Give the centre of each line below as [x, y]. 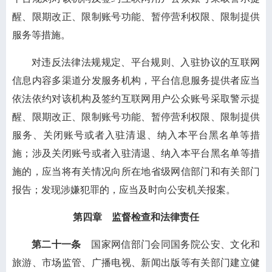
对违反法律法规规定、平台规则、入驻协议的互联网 [146, 62]
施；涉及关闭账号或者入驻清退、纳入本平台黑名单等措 [136, 153]
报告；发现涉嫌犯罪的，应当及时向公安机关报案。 [124, 190]
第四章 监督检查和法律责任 [136, 217]
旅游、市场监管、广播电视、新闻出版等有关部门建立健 [136, 263]
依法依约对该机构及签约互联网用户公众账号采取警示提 [136, 99]
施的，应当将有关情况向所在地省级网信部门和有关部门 [136, 172]
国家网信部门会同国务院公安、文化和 [176, 244]
